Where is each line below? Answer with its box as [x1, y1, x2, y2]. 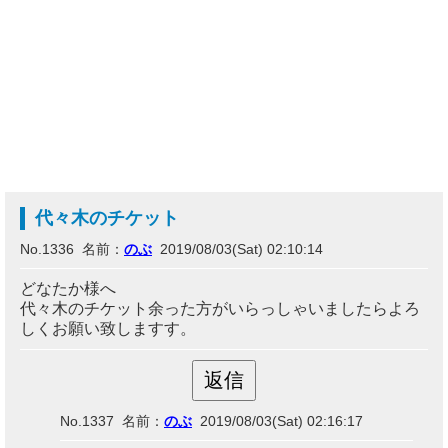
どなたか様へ [20, 280, 116, 297]
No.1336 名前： [20, 241, 124, 257]
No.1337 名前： [60, 413, 164, 429]
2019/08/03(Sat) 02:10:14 [152, 241, 323, 257]
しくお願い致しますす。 [20, 320, 196, 337]
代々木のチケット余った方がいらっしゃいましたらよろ [20, 300, 420, 317]
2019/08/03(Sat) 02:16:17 [192, 413, 363, 429]
